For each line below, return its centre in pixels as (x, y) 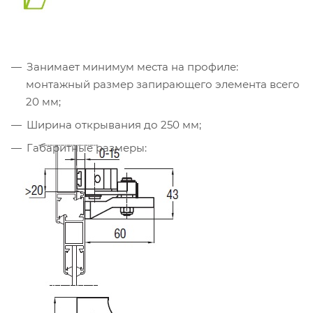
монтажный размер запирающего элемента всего (163, 85)
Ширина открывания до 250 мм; (114, 125)
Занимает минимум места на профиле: (132, 67)
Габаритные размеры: (87, 148)
